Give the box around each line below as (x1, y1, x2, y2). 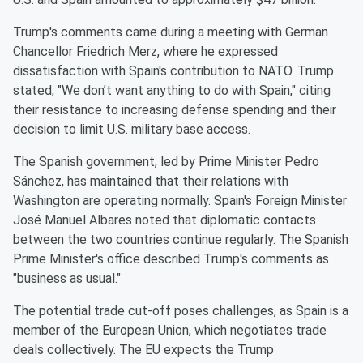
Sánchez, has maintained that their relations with (13, 173, 288, 190)
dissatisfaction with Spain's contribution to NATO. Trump (13, 63, 334, 79)
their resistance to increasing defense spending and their (13, 102, 336, 118)
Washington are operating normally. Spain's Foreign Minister (13, 193, 347, 209)
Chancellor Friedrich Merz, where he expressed (13, 44, 278, 60)
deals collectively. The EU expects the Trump (13, 342, 274, 358)
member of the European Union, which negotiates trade (13, 322, 327, 339)
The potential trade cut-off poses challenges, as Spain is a (13, 303, 348, 319)
